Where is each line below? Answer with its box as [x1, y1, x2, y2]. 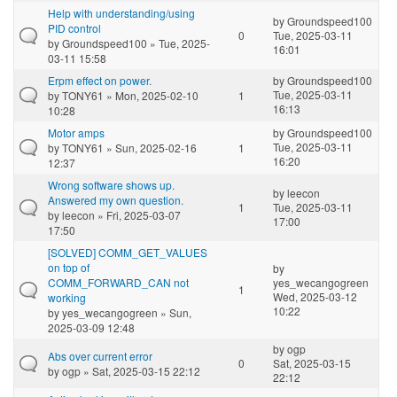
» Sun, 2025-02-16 [104, 139, 197, 155]
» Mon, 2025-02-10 [104, 87, 198, 103]
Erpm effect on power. [48, 72, 152, 88]
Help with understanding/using [48, 4, 195, 20]
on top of [48, 259, 90, 275]
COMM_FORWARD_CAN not [48, 274, 189, 290]
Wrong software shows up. [48, 176, 175, 192]
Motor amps [48, 124, 105, 140]
